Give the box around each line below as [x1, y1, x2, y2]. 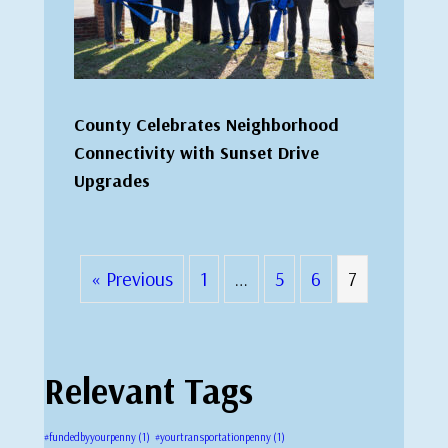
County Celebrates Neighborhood [74, 112, 339, 136]
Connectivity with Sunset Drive [74, 140, 319, 164]
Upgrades [74, 168, 150, 192]
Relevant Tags [44, 367, 253, 413]
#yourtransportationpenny [155, 429, 271, 444]
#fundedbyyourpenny [44, 429, 136, 444]
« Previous [91, 265, 173, 291]
